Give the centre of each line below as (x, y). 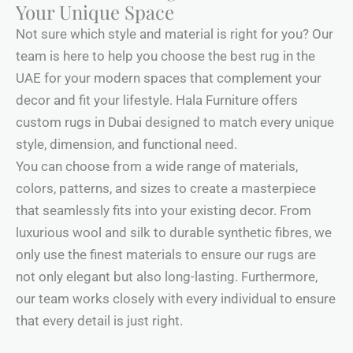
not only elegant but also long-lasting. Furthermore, (167, 277)
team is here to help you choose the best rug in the (165, 56)
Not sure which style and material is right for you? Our (175, 34)
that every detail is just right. (99, 321)
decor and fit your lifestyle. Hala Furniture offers (157, 100)
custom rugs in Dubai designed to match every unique (175, 123)
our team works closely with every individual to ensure (176, 299)
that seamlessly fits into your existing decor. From (163, 211)
